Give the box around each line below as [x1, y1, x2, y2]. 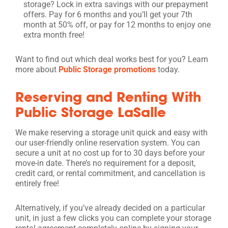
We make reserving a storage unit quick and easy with [15, 127, 208, 137]
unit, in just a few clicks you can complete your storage [15, 213, 211, 223]
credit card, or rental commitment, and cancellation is [15, 168, 205, 178]
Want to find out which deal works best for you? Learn [15, 54, 208, 64]
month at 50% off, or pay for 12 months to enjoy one [23, 19, 211, 30]
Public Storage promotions [59, 64, 156, 74]
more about [15, 64, 59, 74]
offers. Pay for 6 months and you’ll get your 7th [23, 9, 192, 19]
